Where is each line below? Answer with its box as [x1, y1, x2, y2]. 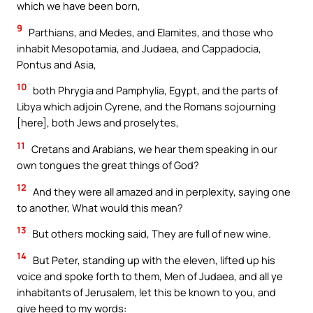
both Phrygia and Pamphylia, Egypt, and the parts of [31, 83, 278, 98]
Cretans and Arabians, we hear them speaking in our [29, 141, 277, 156]
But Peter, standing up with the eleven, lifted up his [31, 252, 275, 267]
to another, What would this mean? [17, 200, 183, 214]
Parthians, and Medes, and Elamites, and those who [27, 24, 273, 39]
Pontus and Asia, [17, 57, 96, 71]
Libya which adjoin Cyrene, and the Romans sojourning [17, 99, 276, 114]
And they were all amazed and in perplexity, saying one [31, 184, 291, 198]
